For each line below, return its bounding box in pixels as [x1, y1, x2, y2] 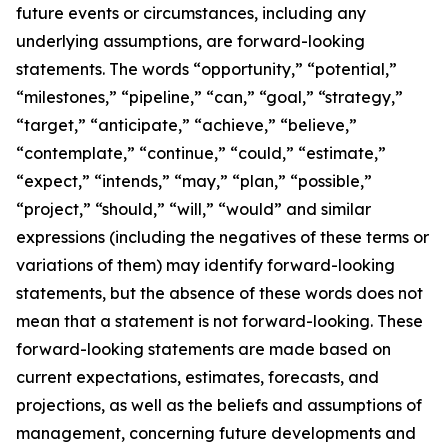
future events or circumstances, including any [16, 3, 366, 23]
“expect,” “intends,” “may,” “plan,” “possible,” [16, 171, 372, 191]
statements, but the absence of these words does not [16, 283, 423, 303]
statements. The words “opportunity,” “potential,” [16, 59, 397, 79]
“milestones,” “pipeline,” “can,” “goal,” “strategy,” [16, 87, 403, 107]
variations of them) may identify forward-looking [16, 255, 395, 275]
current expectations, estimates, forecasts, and [16, 367, 379, 387]
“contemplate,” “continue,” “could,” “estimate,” [16, 143, 386, 163]
